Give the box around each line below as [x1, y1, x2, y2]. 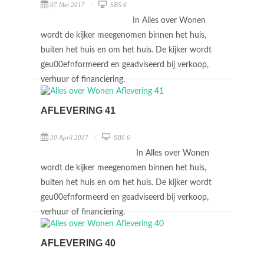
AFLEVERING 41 [41, 105, 115, 115]
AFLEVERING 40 [41, 238, 115, 248]
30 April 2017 [50, 134, 88, 141]
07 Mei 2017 [50, 1, 85, 8]
